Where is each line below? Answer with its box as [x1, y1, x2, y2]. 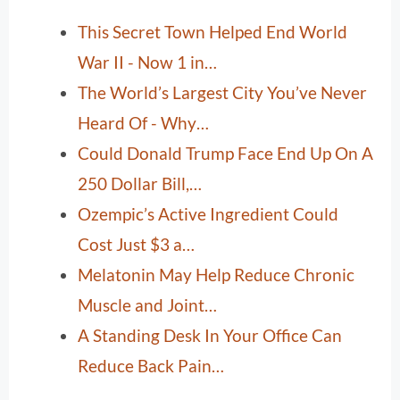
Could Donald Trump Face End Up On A [78, 143, 373, 164]
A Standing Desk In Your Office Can [78, 325, 342, 346]
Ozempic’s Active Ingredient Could [78, 204, 338, 225]
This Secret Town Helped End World [78, 21, 347, 43]
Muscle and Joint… [78, 295, 217, 316]
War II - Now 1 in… [78, 52, 217, 73]
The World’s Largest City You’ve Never [78, 82, 367, 104]
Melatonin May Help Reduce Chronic [78, 264, 354, 286]
